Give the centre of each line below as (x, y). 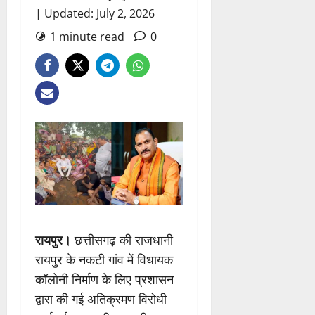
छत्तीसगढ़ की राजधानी (122, 240)
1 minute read (87, 37)
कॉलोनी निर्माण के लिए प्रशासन (104, 279)
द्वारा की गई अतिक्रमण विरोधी (101, 299)
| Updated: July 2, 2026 (95, 14)
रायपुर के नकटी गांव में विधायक (104, 260)
